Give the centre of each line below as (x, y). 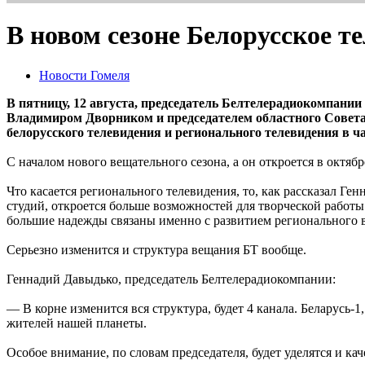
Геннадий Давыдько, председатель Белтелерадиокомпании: (171, 279)
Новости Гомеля (84, 75)
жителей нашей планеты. (77, 323)
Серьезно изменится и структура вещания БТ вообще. (156, 249)
